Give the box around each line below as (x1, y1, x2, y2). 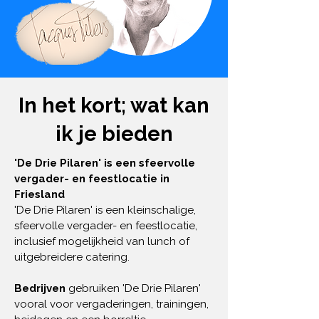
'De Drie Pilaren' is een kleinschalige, (14, 204, 196, 216)
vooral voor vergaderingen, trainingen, (14, 298, 209, 310)
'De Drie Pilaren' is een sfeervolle (14, 157, 195, 169)
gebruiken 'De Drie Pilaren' (68, 282, 201, 295)
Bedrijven (14, 282, 68, 295)
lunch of (145, 235, 189, 248)
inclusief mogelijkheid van (14, 235, 145, 248)
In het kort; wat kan (19, 93, 209, 117)
